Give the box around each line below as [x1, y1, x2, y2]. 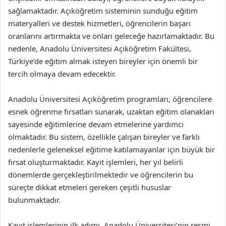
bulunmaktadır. [8, 195, 61, 205]
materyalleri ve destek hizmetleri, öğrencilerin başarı [8, 18, 191, 28]
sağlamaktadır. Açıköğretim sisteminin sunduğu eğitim [8, 6, 198, 16]
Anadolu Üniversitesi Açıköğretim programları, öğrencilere [8, 94, 212, 104]
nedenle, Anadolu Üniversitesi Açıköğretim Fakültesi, [8, 43, 191, 53]
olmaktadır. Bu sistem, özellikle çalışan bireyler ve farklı [8, 132, 200, 142]
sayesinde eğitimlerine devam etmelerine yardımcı [8, 119, 184, 129]
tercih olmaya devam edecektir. [8, 69, 116, 79]
